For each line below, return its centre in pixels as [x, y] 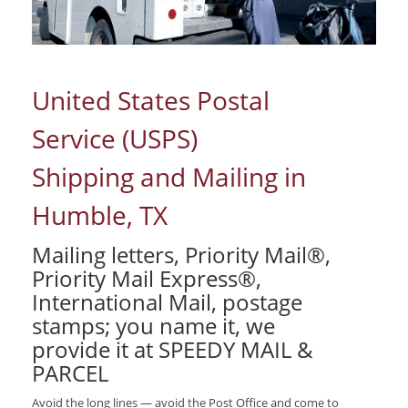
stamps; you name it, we [153, 326]
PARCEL [70, 373]
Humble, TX [100, 215]
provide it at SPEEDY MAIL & [173, 350]
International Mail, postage [167, 302]
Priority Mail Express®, [147, 279]
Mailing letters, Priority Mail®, [181, 255]
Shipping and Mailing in [169, 177]
